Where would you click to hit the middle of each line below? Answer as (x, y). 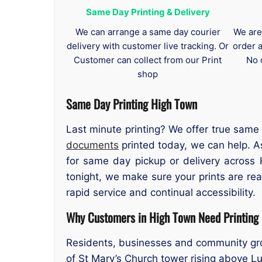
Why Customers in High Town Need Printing (162, 218)
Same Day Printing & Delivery (148, 12)
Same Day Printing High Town (132, 104)
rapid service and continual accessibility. (161, 192)
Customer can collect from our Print (148, 60)
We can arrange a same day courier (148, 32)
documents (92, 145)
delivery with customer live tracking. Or (148, 46)
